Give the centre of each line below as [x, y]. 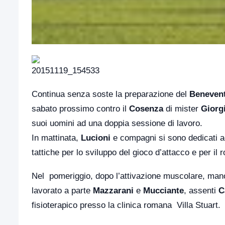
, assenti [201, 191]
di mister [182, 109]
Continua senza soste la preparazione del [110, 94]
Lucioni [96, 138]
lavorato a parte [62, 191]
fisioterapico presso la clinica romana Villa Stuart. [126, 205]
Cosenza [146, 109]
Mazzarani [113, 191]
